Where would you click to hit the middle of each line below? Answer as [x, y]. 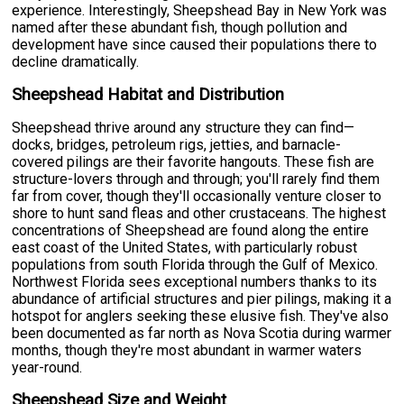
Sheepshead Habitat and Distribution [148, 95]
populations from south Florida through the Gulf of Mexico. [195, 265]
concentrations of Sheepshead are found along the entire [191, 231]
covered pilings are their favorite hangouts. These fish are [193, 162]
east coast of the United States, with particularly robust [185, 248]
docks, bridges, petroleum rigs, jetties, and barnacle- [177, 145]
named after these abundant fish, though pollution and [180, 28]
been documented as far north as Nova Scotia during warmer [202, 334]
